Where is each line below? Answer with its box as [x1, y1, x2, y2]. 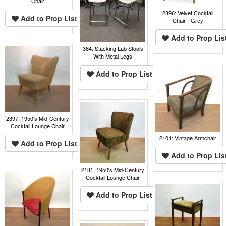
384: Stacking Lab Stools [82, 44, 143, 52]
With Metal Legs [93, 51, 133, 60]
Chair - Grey [173, 16, 204, 24]
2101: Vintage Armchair [159, 133, 217, 142]
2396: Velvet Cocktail [162, 8, 214, 17]
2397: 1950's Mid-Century [6, 114, 70, 122]
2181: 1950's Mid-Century [81, 165, 145, 174]
